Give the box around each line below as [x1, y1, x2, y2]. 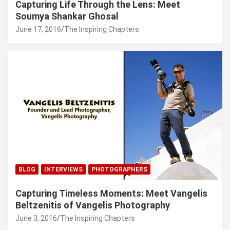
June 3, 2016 [15, 214, 57, 223]
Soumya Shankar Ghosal [15, 11, 119, 22]
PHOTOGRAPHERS [91, 166, 147, 174]
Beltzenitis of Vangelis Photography [15, 200, 170, 211]
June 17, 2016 [15, 25, 61, 34]
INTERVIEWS [44, 166, 83, 174]
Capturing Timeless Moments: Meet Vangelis [15, 188, 207, 199]
